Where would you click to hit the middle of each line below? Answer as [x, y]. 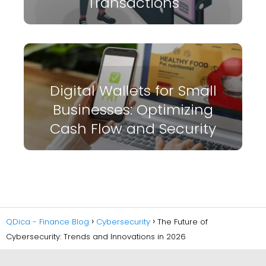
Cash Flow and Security [133, 129]
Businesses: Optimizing [133, 110]
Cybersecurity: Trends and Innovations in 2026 [96, 237]
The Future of [183, 222]
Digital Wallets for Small [133, 91]
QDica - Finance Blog [47, 222]
